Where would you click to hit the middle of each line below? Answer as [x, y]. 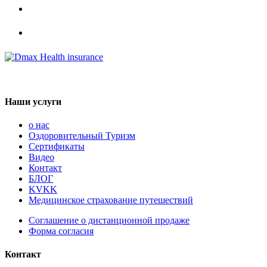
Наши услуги [33, 101]
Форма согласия [61, 231]
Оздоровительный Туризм [82, 136]
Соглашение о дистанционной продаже [109, 221]
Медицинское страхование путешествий [111, 200]
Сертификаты [57, 147]
